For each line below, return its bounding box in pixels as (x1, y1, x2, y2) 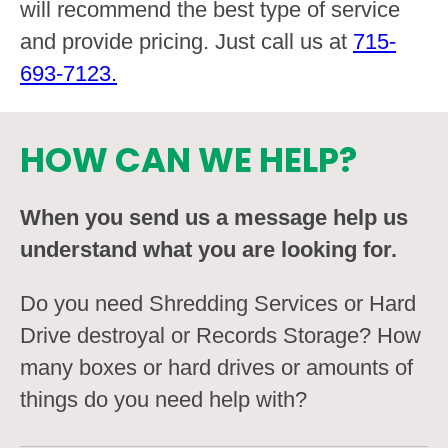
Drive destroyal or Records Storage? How (20, 323, 421, 349)
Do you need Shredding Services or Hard (20, 291, 416, 317)
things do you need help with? (20, 387, 307, 413)
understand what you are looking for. (20, 237, 397, 263)
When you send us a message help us (20, 205, 408, 231)
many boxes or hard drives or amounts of (20, 355, 413, 381)
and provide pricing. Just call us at (20, 28, 353, 54)
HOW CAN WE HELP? (20, 136, 357, 185)
